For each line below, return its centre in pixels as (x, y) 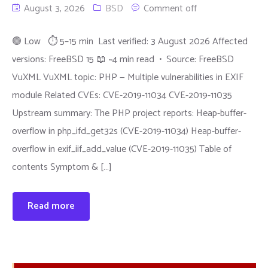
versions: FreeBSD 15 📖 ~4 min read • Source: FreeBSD (123, 59)
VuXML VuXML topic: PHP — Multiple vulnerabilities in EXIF (128, 77)
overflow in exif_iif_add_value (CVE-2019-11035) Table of (122, 149)
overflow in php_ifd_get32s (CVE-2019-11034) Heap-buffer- (127, 131)
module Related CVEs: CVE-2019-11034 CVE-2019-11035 (122, 95)
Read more (51, 206)
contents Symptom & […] (62, 167)
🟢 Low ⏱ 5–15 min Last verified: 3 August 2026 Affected (130, 41)
